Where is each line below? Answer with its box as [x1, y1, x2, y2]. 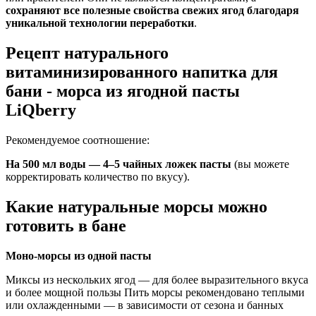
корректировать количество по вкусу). [6, 170, 190, 183]
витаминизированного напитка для [6, 63, 278, 81]
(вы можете [231, 157, 289, 170]
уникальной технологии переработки [6, 17, 194, 30]
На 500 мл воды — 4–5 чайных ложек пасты [6, 157, 231, 170]
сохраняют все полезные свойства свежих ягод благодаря [6, 4, 299, 17]
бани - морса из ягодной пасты [6, 82, 240, 100]
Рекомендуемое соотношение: [6, 133, 150, 146]
